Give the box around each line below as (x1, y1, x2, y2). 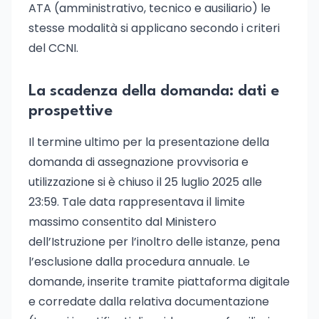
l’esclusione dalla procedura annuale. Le (28, 253, 250, 270)
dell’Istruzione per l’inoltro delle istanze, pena (28, 234, 280, 250)
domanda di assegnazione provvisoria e (28, 154, 249, 170)
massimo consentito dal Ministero (28, 214, 216, 230)
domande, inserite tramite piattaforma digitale (28, 273, 290, 290)
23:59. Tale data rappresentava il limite (28, 194, 245, 210)
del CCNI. (28, 40, 78, 56)
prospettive (28, 103, 113, 119)
